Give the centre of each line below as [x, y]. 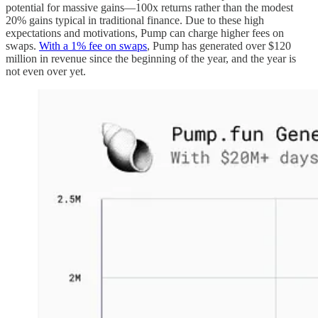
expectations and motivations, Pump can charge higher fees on [145, 33]
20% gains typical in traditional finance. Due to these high [135, 20]
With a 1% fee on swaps [93, 45]
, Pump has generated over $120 [219, 45]
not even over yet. [46, 71]
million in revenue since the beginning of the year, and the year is [151, 58]
